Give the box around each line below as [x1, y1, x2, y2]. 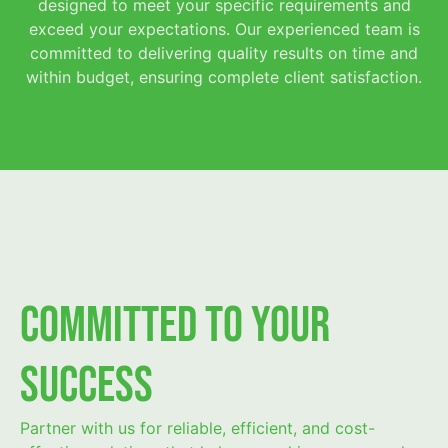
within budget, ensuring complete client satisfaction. [26, 66, 422, 87]
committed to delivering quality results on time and [30, 42, 418, 63]
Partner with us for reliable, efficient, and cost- [20, 418, 375, 439]
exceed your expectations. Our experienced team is [28, 18, 420, 39]
